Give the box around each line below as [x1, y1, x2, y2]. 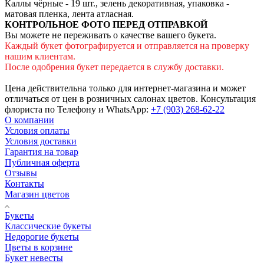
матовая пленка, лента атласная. [5, 8, 134, 19]
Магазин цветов [5, 189, 70, 199]
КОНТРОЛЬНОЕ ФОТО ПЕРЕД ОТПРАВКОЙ [5, 19, 207, 29]
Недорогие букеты [5, 231, 79, 242]
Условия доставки [5, 136, 77, 146]
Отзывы [5, 167, 37, 178]
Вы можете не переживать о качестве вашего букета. [5, 29, 216, 40]
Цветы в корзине [5, 242, 72, 252]
